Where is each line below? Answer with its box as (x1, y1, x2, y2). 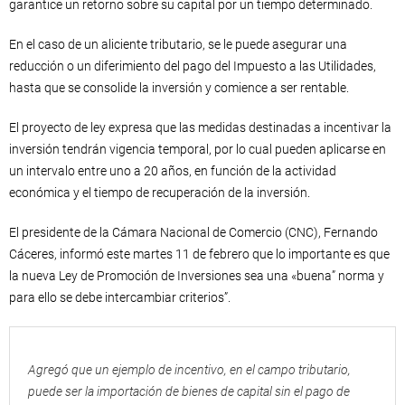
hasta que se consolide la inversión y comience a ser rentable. (9, 80, 349, 95)
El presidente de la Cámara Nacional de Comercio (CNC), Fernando (9, 225, 378, 240)
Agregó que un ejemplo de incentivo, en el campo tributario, (28, 363, 351, 377)
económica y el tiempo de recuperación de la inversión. (9, 185, 310, 200)
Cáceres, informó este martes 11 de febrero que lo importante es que (9, 247, 390, 261)
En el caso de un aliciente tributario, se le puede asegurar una (9, 37, 347, 52)
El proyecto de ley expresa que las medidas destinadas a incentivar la (9, 120, 391, 135)
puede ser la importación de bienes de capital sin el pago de (28, 384, 350, 399)
